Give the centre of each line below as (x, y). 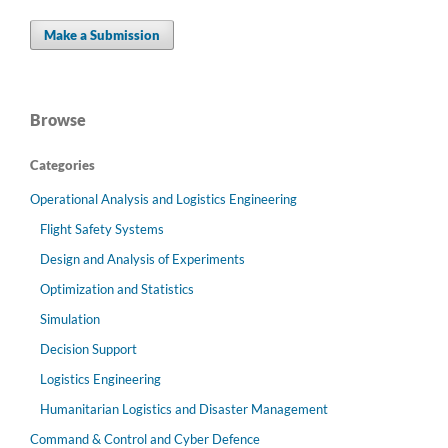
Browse (58, 120)
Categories (62, 165)
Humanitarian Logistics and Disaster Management (183, 409)
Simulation (69, 319)
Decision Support (88, 349)
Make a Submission (102, 35)
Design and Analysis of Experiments (142, 259)
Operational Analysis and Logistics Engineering (163, 199)
